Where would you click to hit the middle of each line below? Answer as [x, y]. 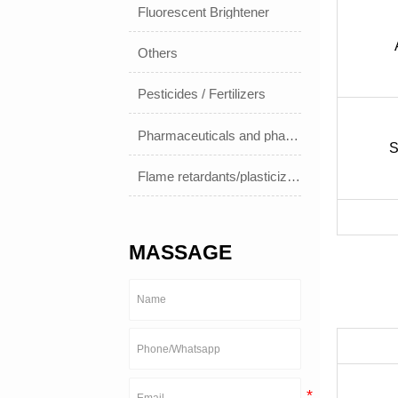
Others [158, 53]
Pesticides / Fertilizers [202, 94]
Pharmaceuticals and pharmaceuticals [292, 135]
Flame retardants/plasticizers [294, 176]
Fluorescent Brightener [204, 12]
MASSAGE [181, 252]
